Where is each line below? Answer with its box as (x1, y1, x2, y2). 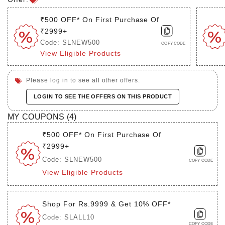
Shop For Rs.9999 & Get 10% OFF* (42, 199, 171, 208)
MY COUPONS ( (8, 111, 69, 121)
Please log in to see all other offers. (26, 76, 141, 84)
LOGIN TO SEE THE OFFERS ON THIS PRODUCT (34, 93, 172, 99)
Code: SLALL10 (42, 213, 94, 221)
